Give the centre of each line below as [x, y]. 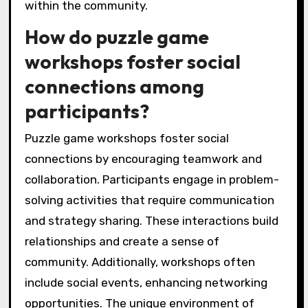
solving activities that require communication [149, 200]
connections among [114, 87]
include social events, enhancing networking [146, 283]
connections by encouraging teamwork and [143, 159]
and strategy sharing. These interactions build [151, 221]
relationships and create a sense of [122, 242]
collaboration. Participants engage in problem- [152, 180]
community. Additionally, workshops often [140, 262]
